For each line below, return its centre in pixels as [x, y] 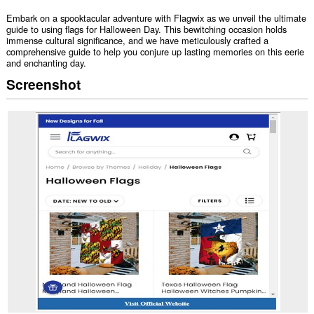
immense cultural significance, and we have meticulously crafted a [137, 41]
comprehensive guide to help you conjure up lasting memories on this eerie [155, 52]
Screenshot [43, 84]
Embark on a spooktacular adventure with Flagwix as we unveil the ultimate [156, 18]
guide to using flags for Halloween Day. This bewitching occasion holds [146, 29]
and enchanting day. [46, 63]
